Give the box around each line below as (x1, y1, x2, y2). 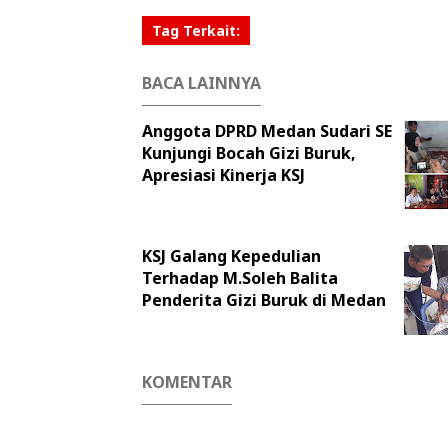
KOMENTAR (142, 371, 232, 393)
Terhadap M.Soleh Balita (142, 267, 338, 289)
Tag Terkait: (152, 21, 240, 40)
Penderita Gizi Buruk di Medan (142, 289, 386, 311)
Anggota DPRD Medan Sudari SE (142, 120, 392, 142)
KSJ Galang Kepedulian (142, 245, 321, 267)
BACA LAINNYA (142, 72, 261, 94)
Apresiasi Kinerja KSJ (142, 164, 305, 186)
